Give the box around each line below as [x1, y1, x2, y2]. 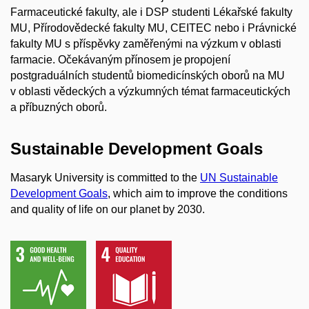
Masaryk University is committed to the [10, 171, 200, 183]
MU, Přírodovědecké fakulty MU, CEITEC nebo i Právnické [10, 22, 297, 34]
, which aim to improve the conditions [108, 187, 288, 199]
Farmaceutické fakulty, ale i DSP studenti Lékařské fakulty [10, 6, 292, 19]
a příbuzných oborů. [10, 101, 107, 114]
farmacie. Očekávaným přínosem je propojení [10, 54, 230, 66]
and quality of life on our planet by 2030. [10, 203, 205, 215]
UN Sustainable [200, 171, 278, 183]
